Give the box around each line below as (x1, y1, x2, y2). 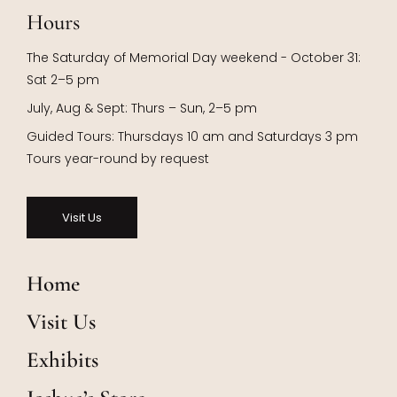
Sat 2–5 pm (27, 71, 99, 90)
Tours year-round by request (27, 150, 209, 168)
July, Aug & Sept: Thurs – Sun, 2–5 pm (27, 99, 257, 118)
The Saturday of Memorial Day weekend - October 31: (27, 49, 361, 67)
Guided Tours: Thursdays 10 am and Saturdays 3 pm (27, 128, 358, 146)
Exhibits (27, 346, 98, 374)
